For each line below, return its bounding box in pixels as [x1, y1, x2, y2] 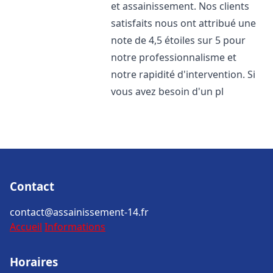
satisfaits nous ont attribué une [111, 16, 257, 30]
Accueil [10, 220, 42, 233]
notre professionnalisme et [111, 51, 237, 64]
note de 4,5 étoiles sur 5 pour [111, 34, 246, 47]
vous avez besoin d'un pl [111, 85, 224, 98]
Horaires [10, 254, 58, 269]
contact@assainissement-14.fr [10, 205, 149, 219]
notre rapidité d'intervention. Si [111, 68, 256, 81]
